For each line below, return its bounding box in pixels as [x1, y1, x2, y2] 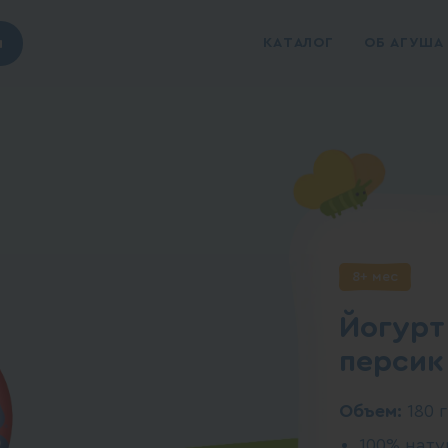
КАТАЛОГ [263, 36, 334, 51]
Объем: [339, 402, 407, 420]
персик [339, 347, 444, 377]
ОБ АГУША [363, 36, 444, 51]
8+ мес [352, 270, 398, 284]
